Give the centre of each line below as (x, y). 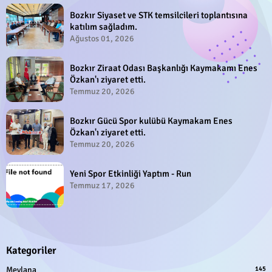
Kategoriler (31, 250)
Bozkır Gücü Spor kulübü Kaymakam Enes (151, 121)
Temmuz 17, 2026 (102, 185)
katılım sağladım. (104, 26)
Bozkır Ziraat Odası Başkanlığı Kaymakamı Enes (164, 68)
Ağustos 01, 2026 (102, 38)
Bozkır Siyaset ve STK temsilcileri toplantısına (159, 15)
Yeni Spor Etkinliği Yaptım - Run (131, 173)
